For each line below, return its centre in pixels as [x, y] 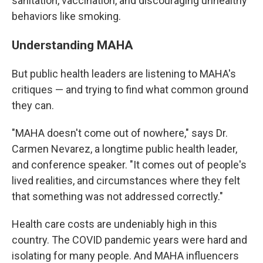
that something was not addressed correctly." [117, 196]
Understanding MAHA [73, 45]
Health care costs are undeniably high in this [114, 224]
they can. [33, 105]
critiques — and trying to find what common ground [130, 90]
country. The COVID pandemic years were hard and [129, 240]
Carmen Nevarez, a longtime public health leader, [124, 149]
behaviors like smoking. [66, 16]
